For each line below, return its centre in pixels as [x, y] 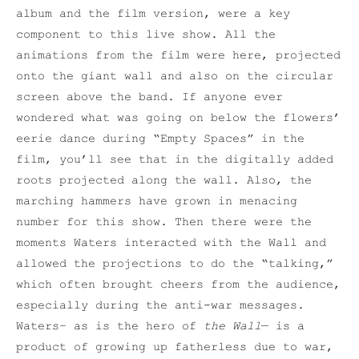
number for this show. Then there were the [164, 222]
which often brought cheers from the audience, [178, 285]
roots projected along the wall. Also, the [164, 181]
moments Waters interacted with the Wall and [171, 243]
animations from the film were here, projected [178, 56]
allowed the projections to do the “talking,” [175, 264]
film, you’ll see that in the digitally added [175, 160]
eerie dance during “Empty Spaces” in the [160, 139]
